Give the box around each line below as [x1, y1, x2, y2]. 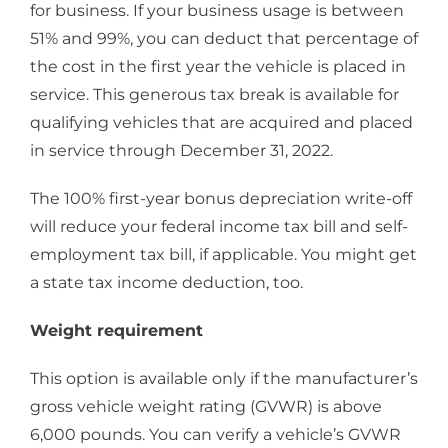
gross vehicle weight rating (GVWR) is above [30, 396, 382, 416]
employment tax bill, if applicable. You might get [30, 244, 417, 264]
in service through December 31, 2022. [30, 140, 333, 160]
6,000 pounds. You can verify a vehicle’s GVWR [30, 424, 401, 444]
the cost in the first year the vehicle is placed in [30, 56, 406, 76]
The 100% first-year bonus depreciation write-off [30, 188, 412, 208]
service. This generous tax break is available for [30, 84, 399, 104]
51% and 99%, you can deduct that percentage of [30, 28, 418, 48]
